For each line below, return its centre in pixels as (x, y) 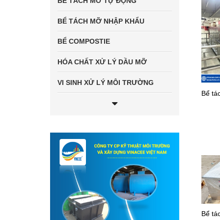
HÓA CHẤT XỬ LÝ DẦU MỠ (102, 62)
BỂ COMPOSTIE (84, 41)
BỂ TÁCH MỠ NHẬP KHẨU (101, 21)
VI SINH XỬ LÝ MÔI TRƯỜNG (106, 82)
